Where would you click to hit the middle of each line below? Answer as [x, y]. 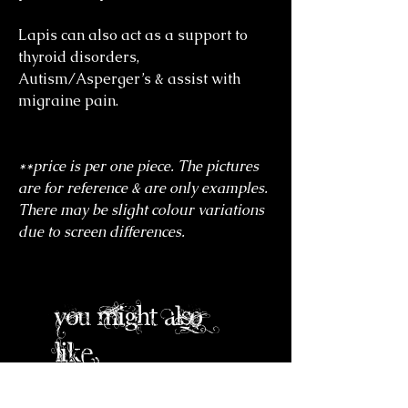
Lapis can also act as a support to [133, 35]
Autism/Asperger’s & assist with [129, 79]
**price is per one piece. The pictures [138, 166]
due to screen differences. [102, 232]
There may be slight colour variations [141, 210]
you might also [128, 315]
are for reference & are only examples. [143, 188]
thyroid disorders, [79, 57]
